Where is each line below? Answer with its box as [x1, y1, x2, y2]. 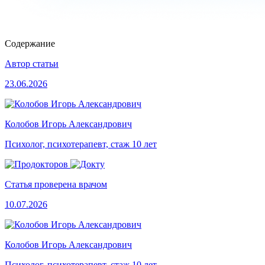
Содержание [5, 38, 55, 49]
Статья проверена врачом [5, 179, 107, 190]
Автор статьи [5, 59, 59, 69]
